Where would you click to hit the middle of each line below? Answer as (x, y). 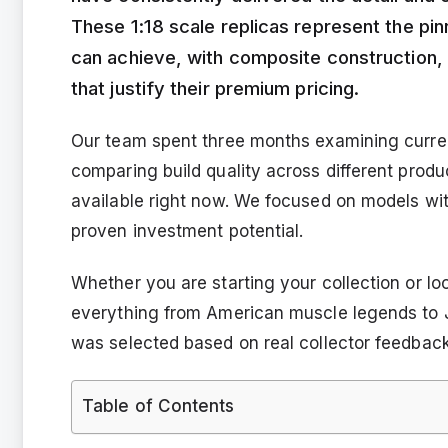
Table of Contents (158, 405)
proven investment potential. (187, 230)
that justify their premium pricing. (215, 87)
